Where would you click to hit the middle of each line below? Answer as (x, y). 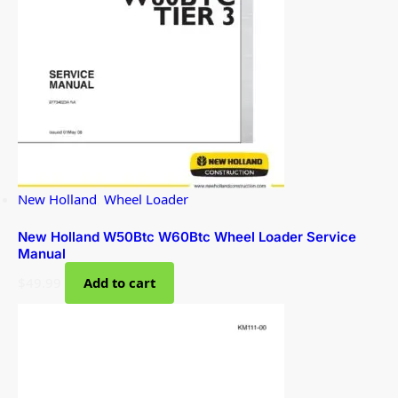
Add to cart (120, 283)
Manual (42, 254)
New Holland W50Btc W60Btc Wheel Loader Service (187, 237)
